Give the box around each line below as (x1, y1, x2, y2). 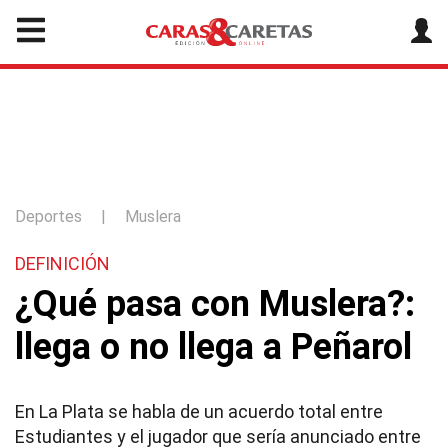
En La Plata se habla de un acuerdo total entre (15, 401, 383, 422)
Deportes (15, 207, 82, 226)
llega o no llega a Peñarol (15, 326, 412, 368)
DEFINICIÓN (15, 253, 110, 274)
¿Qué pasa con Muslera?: (15, 283, 415, 325)
